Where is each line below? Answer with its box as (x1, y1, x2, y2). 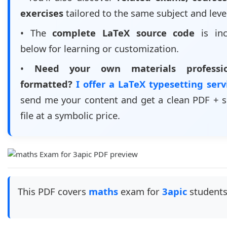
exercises (20, 7, 63, 19)
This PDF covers (18, 185, 89, 198)
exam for (118, 185, 162, 198)
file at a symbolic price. (20, 109, 120, 122)
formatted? (20, 78, 72, 90)
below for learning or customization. (20, 42, 179, 55)
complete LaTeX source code (52, 26, 195, 39)
